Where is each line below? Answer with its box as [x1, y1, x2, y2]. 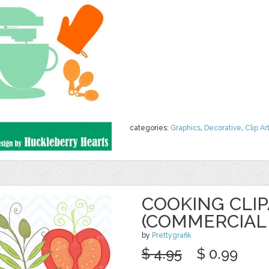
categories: [130, 124, 171, 132]
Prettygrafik [152, 231, 192, 240]
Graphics [171, 124, 201, 132]
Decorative [204, 124, 241, 132]
